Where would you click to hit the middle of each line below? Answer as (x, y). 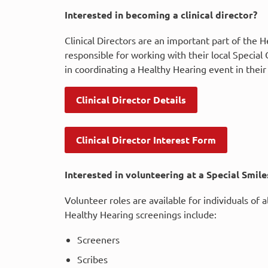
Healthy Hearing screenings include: (141, 214)
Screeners (98, 239)
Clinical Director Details (131, 99)
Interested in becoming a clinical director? (162, 14)
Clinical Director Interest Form (146, 139)
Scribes (92, 259)
